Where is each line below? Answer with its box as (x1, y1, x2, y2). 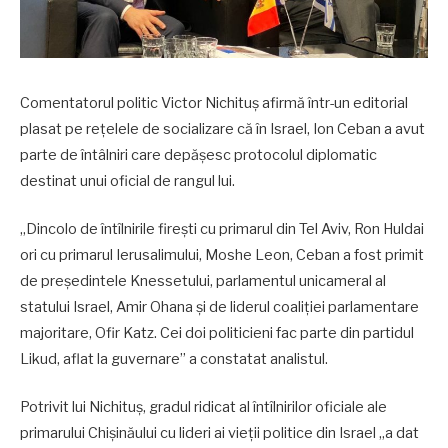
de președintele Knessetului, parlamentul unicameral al (20, 272, 386, 291)
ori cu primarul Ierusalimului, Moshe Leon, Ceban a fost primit (20, 246, 424, 265)
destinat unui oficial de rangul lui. (20, 172, 235, 190)
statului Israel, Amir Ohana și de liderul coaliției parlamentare (20, 298, 419, 317)
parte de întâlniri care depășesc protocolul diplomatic (20, 146, 377, 164)
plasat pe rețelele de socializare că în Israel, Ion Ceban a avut (20, 120, 425, 138)
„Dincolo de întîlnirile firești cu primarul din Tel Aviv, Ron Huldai (20, 220, 424, 239)
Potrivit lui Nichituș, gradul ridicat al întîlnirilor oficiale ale (20, 398, 387, 417)
